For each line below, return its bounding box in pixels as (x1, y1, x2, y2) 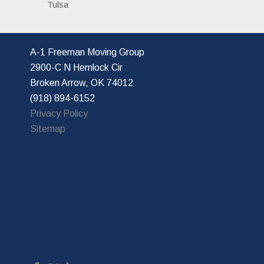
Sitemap (29, 123, 65, 134)
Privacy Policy (29, 108, 88, 118)
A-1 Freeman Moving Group (29, 47, 147, 57)
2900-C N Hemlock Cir (29, 62, 125, 72)
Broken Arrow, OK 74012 (29, 77, 133, 88)
